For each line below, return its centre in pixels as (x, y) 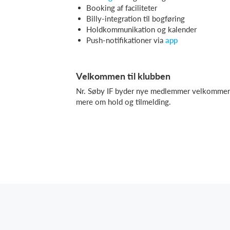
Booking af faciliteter (122, 8)
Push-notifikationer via (126, 40)
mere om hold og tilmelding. (123, 102)
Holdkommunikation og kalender (141, 29)
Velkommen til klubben (123, 76)
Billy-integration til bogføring (136, 18)
